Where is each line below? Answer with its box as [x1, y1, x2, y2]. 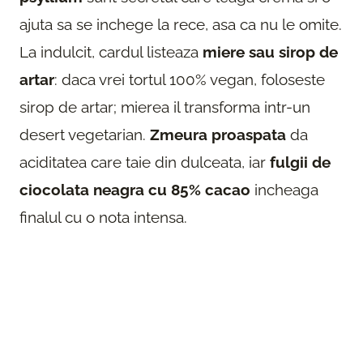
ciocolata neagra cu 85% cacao [19, 180, 250, 199]
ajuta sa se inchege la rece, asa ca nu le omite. [19, 15, 342, 33]
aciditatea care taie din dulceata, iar [19, 152, 270, 171]
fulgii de [270, 152, 331, 171]
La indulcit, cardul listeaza [19, 42, 203, 61]
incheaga [250, 180, 318, 199]
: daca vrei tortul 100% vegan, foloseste [54, 70, 325, 88]
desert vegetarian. [19, 125, 150, 143]
